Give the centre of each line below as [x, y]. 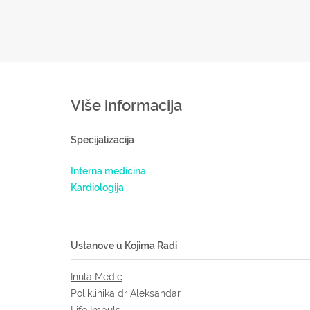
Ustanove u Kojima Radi [124, 246]
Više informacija [126, 105]
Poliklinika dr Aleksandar [126, 293]
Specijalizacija [102, 140]
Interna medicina [108, 171]
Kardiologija [97, 188]
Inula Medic [97, 277]
